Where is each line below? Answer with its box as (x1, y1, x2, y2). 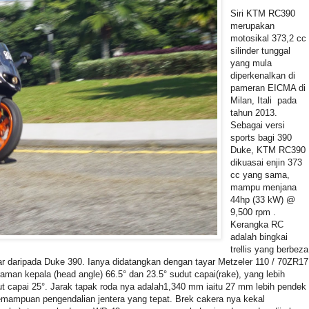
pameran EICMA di (230, 82, 306, 93)
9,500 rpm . (230, 206, 277, 217)
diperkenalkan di (230, 70, 296, 81)
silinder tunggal (230, 45, 291, 56)
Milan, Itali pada (230, 94, 297, 106)
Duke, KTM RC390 (230, 144, 306, 155)
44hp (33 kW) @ (230, 194, 296, 205)
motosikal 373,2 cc (230, 32, 307, 43)
